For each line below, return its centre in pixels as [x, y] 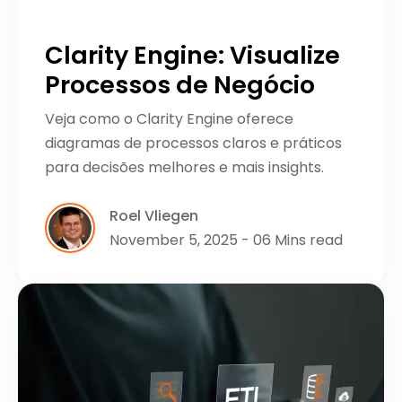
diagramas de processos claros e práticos [193, 144]
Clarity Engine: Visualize [192, 56]
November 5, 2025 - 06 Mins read [226, 240]
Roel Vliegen [154, 216]
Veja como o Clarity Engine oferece [169, 119]
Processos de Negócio [180, 85]
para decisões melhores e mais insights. [184, 168]
